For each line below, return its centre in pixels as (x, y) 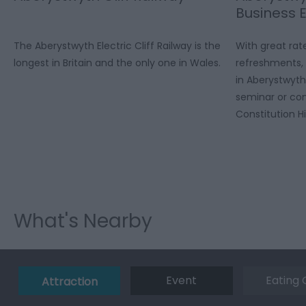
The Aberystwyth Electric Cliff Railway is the (117, 46)
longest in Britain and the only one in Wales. (117, 63)
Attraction (69, 282)
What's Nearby (83, 221)
